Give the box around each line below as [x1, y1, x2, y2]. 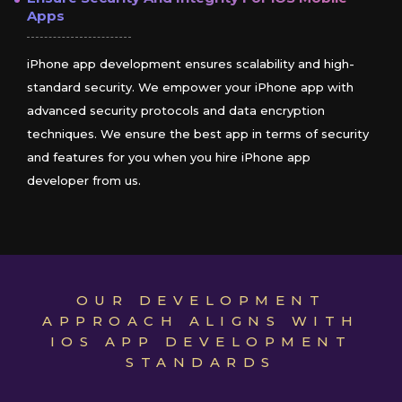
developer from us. [27, 173, 141, 188]
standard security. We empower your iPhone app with [27, 80, 354, 95]
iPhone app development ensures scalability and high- [27, 57, 354, 72]
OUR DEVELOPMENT [75, 293, 327, 310]
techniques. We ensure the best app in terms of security [27, 127, 369, 142]
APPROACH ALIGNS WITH [42, 313, 360, 330]
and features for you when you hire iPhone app [27, 150, 310, 165]
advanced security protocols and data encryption [27, 103, 325, 118]
